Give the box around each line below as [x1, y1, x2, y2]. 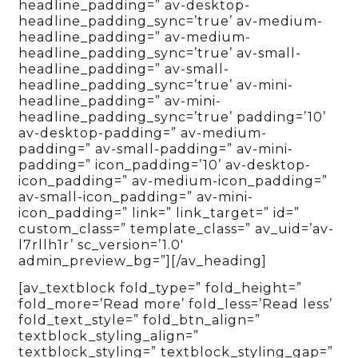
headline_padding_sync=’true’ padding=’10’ [18, 109, 327, 125]
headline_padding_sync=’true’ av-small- [18, 45, 302, 61]
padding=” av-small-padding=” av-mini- [18, 141, 294, 157]
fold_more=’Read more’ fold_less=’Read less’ [18, 296, 333, 312]
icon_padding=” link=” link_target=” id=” [18, 205, 300, 221]
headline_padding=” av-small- [18, 61, 230, 77]
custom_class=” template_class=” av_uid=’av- [18, 221, 335, 237]
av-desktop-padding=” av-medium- [18, 125, 268, 141]
